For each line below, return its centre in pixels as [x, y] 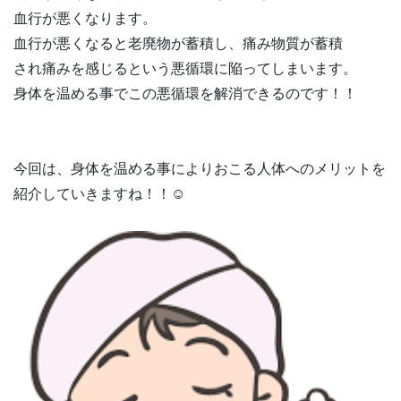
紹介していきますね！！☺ [99, 193]
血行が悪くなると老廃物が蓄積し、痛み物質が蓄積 [178, 43]
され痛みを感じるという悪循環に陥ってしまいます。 [185, 68]
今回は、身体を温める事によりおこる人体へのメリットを [200, 168]
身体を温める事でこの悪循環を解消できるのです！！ [185, 93]
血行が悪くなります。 [85, 18]
